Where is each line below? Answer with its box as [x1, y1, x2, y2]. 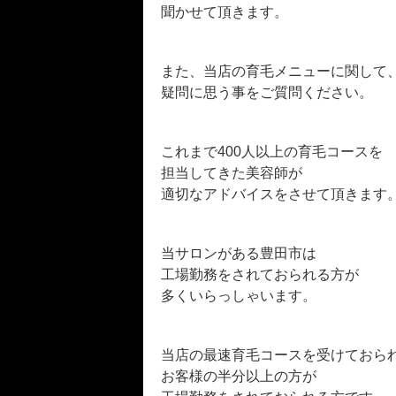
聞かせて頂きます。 [161, 4, 288, 19]
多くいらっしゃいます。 [161, 288, 316, 304]
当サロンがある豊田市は [161, 246, 316, 262]
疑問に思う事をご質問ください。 [161, 84, 373, 100]
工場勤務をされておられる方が [161, 267, 359, 283]
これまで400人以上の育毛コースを [161, 144, 383, 159]
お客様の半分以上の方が [161, 369, 316, 385]
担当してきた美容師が [161, 165, 302, 180]
